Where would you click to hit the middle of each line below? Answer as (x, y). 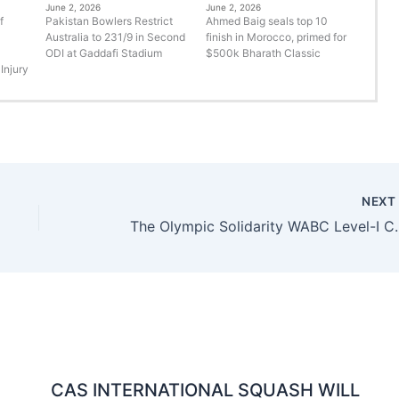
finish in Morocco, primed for (276, 37)
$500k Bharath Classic (263, 53)
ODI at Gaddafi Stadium (104, 53)
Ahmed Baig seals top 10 (266, 20)
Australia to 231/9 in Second (116, 37)
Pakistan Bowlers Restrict (110, 20)
